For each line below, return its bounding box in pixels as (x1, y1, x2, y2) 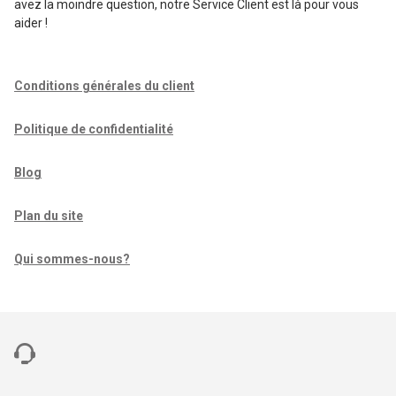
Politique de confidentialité (14, 122, 173, 136)
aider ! (14, 16, 48, 30)
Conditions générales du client (14, 79, 194, 93)
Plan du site (14, 209, 83, 223)
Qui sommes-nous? (14, 252, 130, 266)
